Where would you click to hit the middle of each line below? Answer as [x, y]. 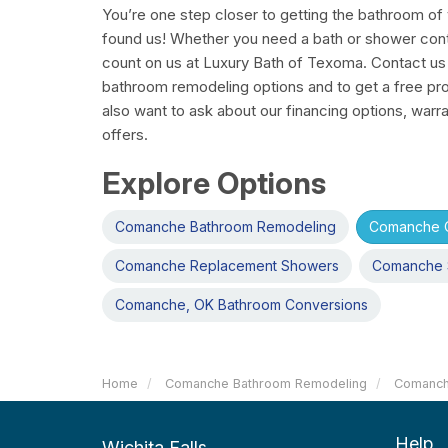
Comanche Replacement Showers [227, 266]
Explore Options [214, 183]
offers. [125, 135]
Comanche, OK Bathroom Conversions [241, 305]
